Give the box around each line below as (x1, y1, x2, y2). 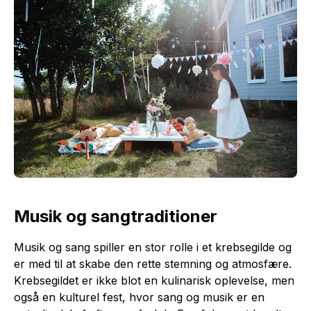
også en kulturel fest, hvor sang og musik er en (14, 290, 264, 305)
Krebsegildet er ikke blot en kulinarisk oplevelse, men (14, 274, 294, 288)
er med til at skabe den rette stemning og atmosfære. (14, 257, 292, 271)
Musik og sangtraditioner (14, 206, 217, 227)
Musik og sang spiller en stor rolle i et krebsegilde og (14, 240, 292, 255)
